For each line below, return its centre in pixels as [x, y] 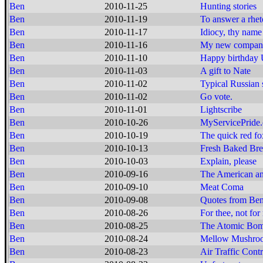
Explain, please [228, 161]
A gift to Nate [225, 71]
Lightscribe [221, 109]
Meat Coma [222, 187]
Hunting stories [228, 6]
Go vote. [216, 97]
